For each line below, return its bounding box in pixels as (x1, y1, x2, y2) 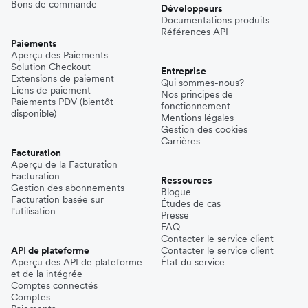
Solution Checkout (11, 60, 91, 73)
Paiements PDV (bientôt (11, 95, 113, 108)
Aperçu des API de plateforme (11, 255, 142, 268)
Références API (161, 25, 228, 38)
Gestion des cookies (161, 122, 247, 135)
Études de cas (161, 197, 221, 210)
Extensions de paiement (11, 71, 114, 85)
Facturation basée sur (11, 192, 104, 206)
